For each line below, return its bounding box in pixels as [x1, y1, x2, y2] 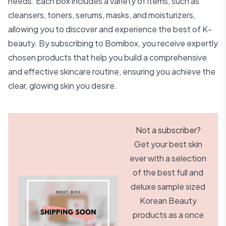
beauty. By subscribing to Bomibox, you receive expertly [8, 38, 218, 48]
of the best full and [133, 167, 203, 178]
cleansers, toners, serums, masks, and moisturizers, [8, 10, 195, 20]
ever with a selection [130, 153, 206, 163]
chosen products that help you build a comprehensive [8, 52, 207, 63]
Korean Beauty [139, 195, 197, 206]
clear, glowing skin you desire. [8, 80, 117, 91]
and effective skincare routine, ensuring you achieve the [8, 66, 215, 77]
